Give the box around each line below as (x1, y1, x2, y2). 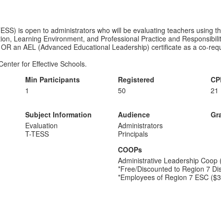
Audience (117, 110, 150, 119)
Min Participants (25, 74, 80, 84)
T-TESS (25, 129, 49, 139)
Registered (117, 74, 154, 84)
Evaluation (25, 120, 58, 130)
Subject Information (25, 110, 92, 119)
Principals (117, 129, 148, 139)
